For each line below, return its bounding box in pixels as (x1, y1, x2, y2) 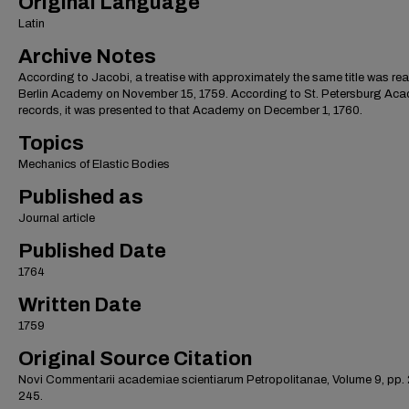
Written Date (18, 294, 142, 316)
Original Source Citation (18, 348, 252, 370)
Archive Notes (18, 46, 156, 68)
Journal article (18, 212, 95, 225)
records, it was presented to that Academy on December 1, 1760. (18, 104, 362, 117)
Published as (18, 186, 143, 208)
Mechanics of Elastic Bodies (18, 158, 170, 171)
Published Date (18, 240, 166, 262)
